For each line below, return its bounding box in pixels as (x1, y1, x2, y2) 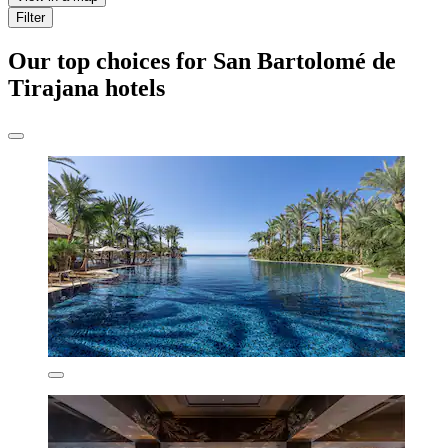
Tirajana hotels (8, 74, 165, 101)
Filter (16, 9, 45, 25)
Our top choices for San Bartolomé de (8, 47, 396, 74)
